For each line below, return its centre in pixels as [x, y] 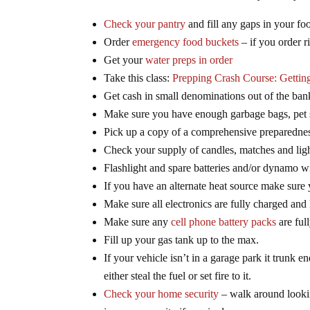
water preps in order [189, 60]
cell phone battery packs [224, 221]
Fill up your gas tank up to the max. [182, 239]
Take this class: [138, 77]
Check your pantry [145, 24]
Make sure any [138, 221]
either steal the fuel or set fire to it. [178, 275]
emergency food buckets [186, 42]
